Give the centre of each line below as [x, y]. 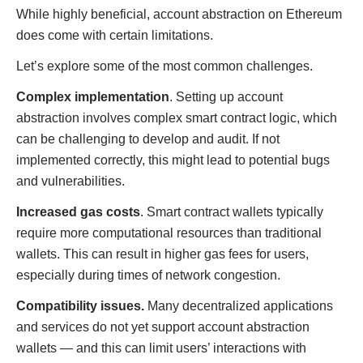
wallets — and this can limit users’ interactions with [161, 348]
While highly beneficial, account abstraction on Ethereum [179, 14]
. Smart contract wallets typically [232, 212]
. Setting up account [226, 97]
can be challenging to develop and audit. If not [148, 139]
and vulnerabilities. [70, 181]
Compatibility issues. [80, 306]
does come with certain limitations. [115, 35]
